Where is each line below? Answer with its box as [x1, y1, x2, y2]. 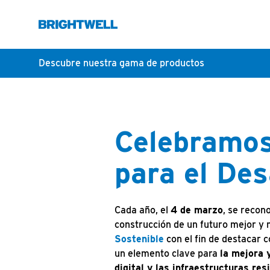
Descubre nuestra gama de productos [39, 57, 204, 69]
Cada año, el [115, 204, 171, 216]
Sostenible [115, 233, 164, 245]
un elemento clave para [115, 248, 220, 260]
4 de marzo [171, 204, 223, 216]
